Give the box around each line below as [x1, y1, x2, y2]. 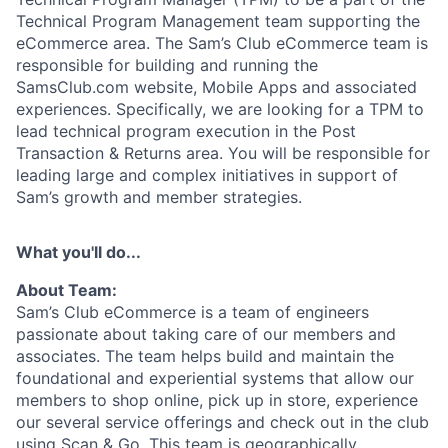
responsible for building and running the [16, 54, 318, 75]
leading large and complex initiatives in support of [16, 164, 398, 185]
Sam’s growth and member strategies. [16, 186, 302, 207]
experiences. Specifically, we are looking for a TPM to [16, 98, 424, 119]
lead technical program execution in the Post [16, 120, 356, 141]
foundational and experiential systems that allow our [16, 367, 414, 388]
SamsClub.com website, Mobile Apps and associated [16, 76, 417, 97]
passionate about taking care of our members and [16, 323, 396, 344]
